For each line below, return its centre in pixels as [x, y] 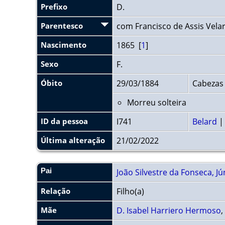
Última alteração [73, 140]
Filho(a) [131, 191]
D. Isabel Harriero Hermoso [169, 210]
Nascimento [64, 44]
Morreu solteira [157, 102]
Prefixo [54, 6]
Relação [55, 191]
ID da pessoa [64, 121]
